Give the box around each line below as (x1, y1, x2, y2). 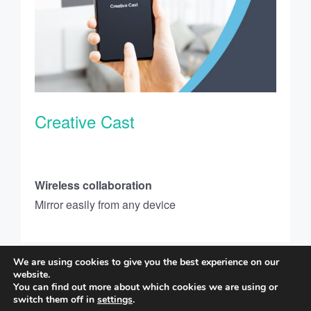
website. (13, 268, 50, 281)
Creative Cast (35, 109, 135, 134)
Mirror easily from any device (35, 196, 176, 213)
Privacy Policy (199, 289, 241, 299)
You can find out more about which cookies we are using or (13, 280, 278, 294)
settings (97, 293, 133, 306)
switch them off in (13, 293, 97, 306)
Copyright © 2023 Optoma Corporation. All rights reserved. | (20, 289, 200, 299)
